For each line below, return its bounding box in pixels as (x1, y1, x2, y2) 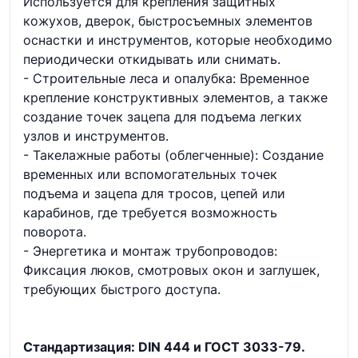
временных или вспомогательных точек (23, 166, 277, 182)
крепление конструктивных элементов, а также (23, 89, 328, 105)
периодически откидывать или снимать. (23, 51, 280, 67)
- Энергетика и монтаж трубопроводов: (23, 243, 277, 259)
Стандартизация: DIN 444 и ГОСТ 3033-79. (23, 339, 305, 355)
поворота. (23, 224, 86, 240)
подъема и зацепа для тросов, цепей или (23, 185, 285, 201)
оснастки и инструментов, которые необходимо (23, 32, 332, 48)
